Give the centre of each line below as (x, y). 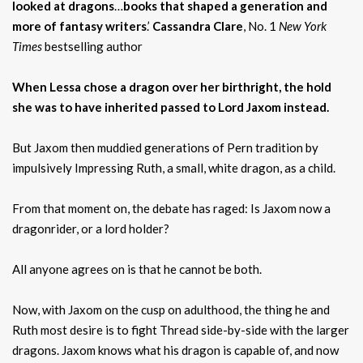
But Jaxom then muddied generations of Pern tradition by (165, 147)
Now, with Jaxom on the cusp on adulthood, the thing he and (171, 309)
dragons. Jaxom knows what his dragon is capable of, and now (175, 350)
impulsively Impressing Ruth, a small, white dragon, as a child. (174, 167)
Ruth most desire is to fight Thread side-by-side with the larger (181, 329)
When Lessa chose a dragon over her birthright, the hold (172, 86)
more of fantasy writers (79, 26)
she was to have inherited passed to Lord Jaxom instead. (171, 107)
